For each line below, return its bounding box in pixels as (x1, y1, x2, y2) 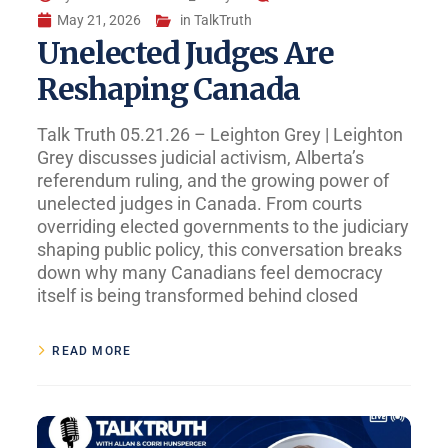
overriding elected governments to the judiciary (37, 216, 410, 238)
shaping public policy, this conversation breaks (37, 239, 403, 261)
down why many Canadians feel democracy (37, 262, 384, 284)
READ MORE (52, 344, 132, 359)
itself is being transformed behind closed (37, 285, 359, 307)
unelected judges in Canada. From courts (37, 193, 363, 215)
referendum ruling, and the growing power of (37, 170, 390, 192)
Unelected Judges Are (37, 34, 334, 73)
